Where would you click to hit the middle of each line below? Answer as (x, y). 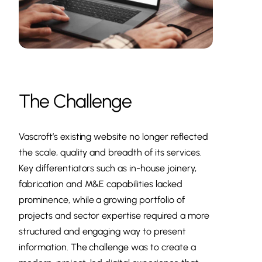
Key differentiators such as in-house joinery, (108, 168)
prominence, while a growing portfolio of (102, 200)
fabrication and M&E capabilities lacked (101, 184)
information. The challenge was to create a (107, 247)
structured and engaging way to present (102, 232)
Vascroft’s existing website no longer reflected (113, 137)
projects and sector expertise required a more (114, 216)
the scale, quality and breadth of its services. (110, 153)
